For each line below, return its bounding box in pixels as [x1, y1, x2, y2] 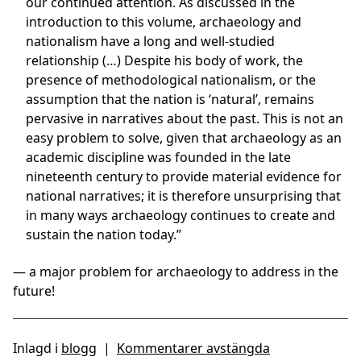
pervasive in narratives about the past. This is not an [26, 110, 343, 128]
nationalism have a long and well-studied [26, 32, 275, 51]
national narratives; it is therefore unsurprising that [26, 187, 341, 205]
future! [13, 282, 55, 301]
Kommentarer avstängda [117, 339, 270, 358]
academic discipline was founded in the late [26, 148, 291, 167]
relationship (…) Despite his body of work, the [26, 52, 303, 70]
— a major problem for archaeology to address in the [13, 263, 338, 281]
